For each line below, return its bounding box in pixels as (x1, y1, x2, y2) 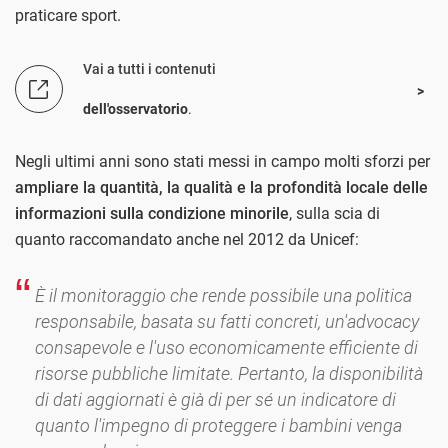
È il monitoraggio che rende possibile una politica (35, 285, 412, 307)
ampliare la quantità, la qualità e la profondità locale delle (15, 178, 428, 198)
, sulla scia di (289, 204, 380, 224)
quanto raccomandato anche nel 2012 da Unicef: (15, 230, 359, 250)
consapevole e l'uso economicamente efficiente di (35, 337, 418, 359)
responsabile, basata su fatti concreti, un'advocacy (35, 311, 419, 333)
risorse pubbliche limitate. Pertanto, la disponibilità (35, 363, 423, 385)
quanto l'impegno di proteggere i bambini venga (35, 415, 402, 437)
